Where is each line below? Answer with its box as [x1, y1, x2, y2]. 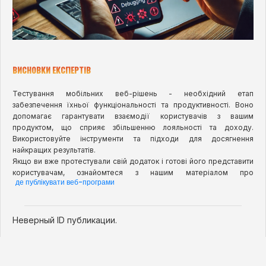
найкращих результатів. [12, 145, 96, 154]
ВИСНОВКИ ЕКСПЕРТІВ [12, 63, 91, 76]
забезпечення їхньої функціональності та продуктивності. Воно [12, 100, 254, 109]
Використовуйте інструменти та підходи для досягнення [12, 134, 254, 143]
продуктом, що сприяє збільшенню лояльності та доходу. [12, 122, 254, 132]
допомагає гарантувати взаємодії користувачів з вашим [12, 111, 254, 121]
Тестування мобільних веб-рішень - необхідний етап [12, 88, 254, 98]
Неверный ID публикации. [12, 214, 117, 225]
